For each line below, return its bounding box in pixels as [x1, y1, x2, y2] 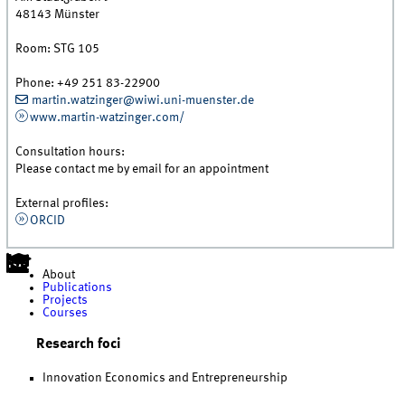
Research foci [36, 336, 122, 353]
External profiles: [15, 197, 109, 211]
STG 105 [53, 42, 100, 56]
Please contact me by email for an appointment [15, 163, 269, 176]
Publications [42, 280, 113, 294]
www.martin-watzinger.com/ [29, 111, 184, 125]
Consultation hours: [15, 146, 126, 159]
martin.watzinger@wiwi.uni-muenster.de [31, 94, 254, 108]
